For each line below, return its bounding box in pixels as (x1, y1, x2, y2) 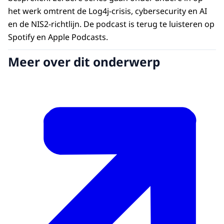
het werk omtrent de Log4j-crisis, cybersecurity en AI (8, 5, 207, 16)
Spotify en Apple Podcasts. (8, 31, 108, 42)
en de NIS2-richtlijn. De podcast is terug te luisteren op (8, 18, 214, 29)
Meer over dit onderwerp (8, 53, 160, 70)
